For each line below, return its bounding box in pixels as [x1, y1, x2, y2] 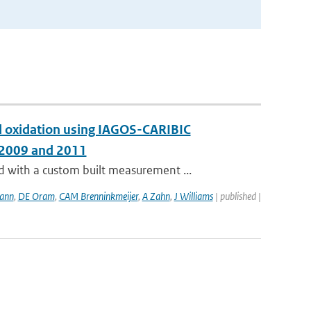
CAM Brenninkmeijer [58, 190, 138, 203]
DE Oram [17, 190, 55, 203]
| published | [212, 190, 261, 203]
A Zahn [142, 190, 170, 203]
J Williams [174, 190, 213, 203]
